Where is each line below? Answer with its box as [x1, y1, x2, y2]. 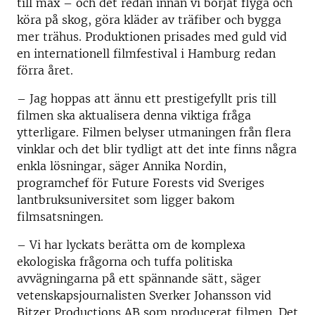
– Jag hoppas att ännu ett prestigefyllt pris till [17, 91, 276, 105]
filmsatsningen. [17, 210, 103, 224]
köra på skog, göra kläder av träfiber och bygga [17, 13, 281, 27]
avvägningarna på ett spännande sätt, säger [17, 271, 261, 285]
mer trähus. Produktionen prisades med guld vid [17, 30, 287, 44]
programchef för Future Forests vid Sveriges [17, 176, 264, 190]
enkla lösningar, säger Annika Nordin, [17, 159, 226, 173]
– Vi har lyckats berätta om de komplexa [17, 238, 245, 252]
